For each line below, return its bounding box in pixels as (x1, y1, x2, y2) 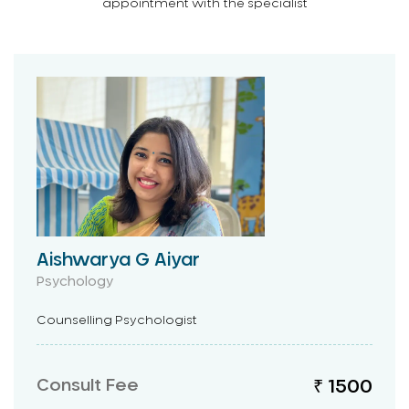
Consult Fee (37, 377, 139, 394)
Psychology (37, 276, 114, 288)
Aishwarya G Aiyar (37, 252, 200, 269)
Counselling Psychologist (37, 315, 197, 327)
